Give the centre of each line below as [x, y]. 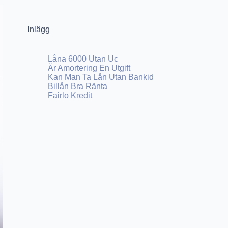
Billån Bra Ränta [78, 86]
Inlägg [39, 29]
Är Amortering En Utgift [89, 68]
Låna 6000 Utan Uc [83, 59]
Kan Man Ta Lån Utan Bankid [101, 77]
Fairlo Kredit [70, 95]
